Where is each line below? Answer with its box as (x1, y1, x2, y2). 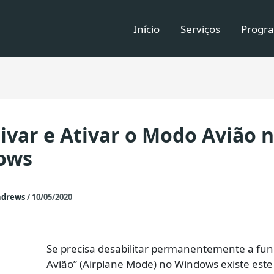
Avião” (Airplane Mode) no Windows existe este (46, 257, 273, 271)
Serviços (180, 21, 220, 36)
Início (133, 21, 160, 36)
